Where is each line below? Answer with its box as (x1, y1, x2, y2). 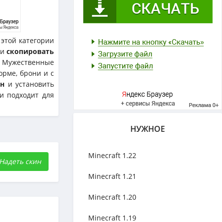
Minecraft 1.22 (88, 151, 136, 160)
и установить (4, 79, 55, 89)
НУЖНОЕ (130, 123, 165, 134)
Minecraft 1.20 (88, 192, 136, 202)
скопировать (6, 47, 55, 56)
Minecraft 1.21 (88, 171, 136, 181)
